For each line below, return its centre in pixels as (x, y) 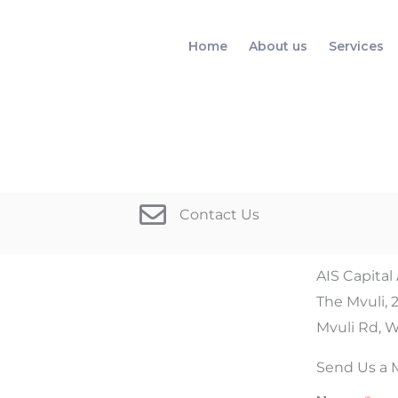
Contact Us (219, 215)
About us (278, 47)
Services (356, 47)
